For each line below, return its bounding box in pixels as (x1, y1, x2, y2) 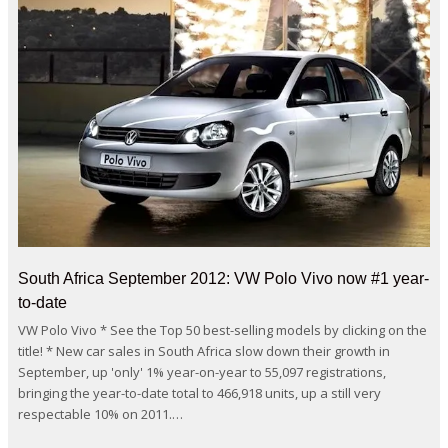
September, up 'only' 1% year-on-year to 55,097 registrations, (18, 363, 386, 382)
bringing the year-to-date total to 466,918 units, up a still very (18, 384, 381, 403)
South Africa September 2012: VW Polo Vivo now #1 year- (18, 270, 429, 288)
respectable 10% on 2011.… (18, 405, 183, 424)
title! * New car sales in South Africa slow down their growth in (18, 342, 390, 361)
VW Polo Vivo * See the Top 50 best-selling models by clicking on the (18, 321, 427, 340)
